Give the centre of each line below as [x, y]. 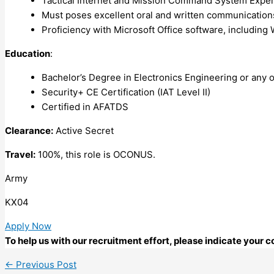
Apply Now [28, 226]
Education [28, 53]
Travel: [20, 154]
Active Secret [83, 130]
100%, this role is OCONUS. [95, 154]
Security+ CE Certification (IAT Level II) [126, 92]
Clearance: [29, 130]
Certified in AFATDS [85, 106]
